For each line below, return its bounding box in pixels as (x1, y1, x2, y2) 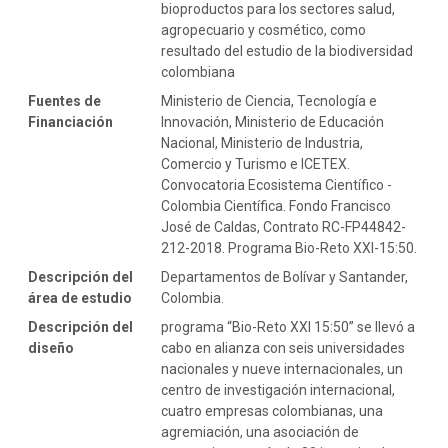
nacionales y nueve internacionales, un (161, 360, 403, 377)
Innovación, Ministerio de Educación (161, 113, 384, 130)
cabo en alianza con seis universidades (161, 339, 405, 356)
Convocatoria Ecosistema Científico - (161, 176, 392, 193)
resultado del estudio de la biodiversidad (161, 42, 413, 59)
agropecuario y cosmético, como (161, 21, 366, 38)
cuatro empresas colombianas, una (161, 402, 383, 419)
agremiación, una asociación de (161, 423, 359, 440)
